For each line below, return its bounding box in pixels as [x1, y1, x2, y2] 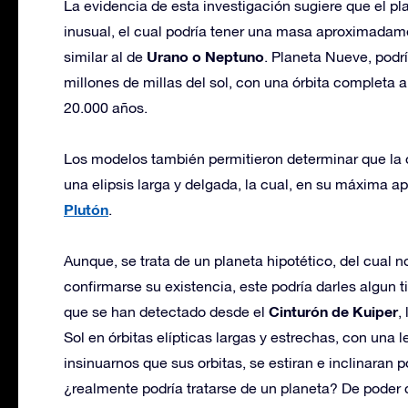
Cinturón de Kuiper [269, 301, 398, 320]
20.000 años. [64, 98, 148, 116]
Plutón [64, 199, 108, 218]
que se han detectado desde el [64, 302, 269, 320]
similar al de [64, 47, 147, 65]
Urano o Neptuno [147, 46, 264, 65]
